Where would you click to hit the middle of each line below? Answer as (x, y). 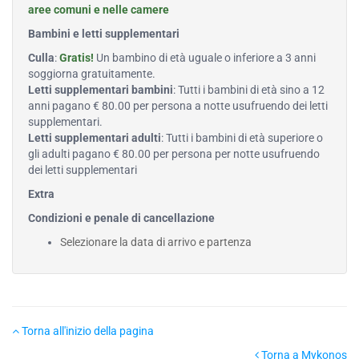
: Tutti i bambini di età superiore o (242, 138)
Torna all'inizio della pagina (87, 331)
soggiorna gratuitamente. (92, 74)
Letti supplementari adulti (95, 138)
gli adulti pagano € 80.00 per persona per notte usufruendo (174, 154)
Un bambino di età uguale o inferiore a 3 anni (205, 58)
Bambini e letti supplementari (104, 34)
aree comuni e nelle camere (99, 10)
